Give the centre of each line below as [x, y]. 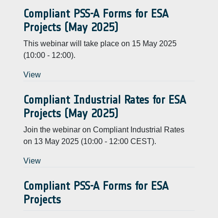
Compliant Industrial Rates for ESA [105, 100]
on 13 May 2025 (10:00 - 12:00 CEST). [90, 141]
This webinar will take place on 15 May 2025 [100, 44]
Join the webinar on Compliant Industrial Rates [104, 130]
